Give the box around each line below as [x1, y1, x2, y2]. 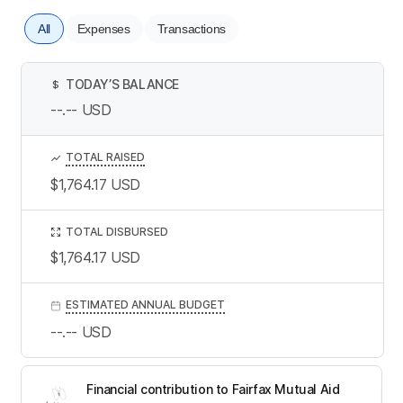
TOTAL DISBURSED [66, 224, 168, 238]
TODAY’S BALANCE [66, 76, 179, 92]
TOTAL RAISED [66, 149, 145, 164]
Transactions [157, 21, 226, 36]
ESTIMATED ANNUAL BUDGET [66, 297, 225, 311]
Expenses [76, 21, 130, 36]
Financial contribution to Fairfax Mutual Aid [86, 381, 340, 397]
